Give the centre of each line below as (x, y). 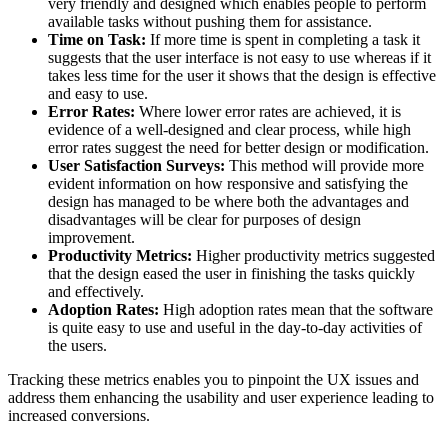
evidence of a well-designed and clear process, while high (229, 129)
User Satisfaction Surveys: (138, 165)
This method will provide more (326, 165)
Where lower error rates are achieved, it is (268, 111)
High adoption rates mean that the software (296, 309)
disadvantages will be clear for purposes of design (204, 219)
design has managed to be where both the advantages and (228, 201)
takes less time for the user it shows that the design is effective (242, 75)
